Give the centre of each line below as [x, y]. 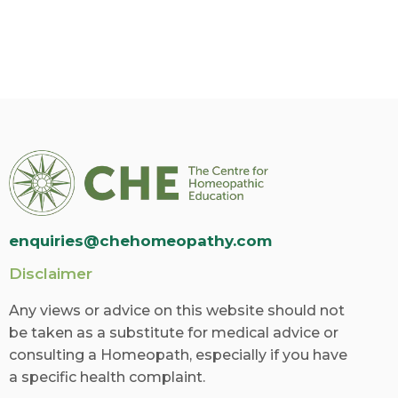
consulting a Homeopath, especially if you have [178, 355]
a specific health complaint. [107, 378]
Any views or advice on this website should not [177, 311]
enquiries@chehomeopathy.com [140, 241]
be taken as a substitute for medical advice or [174, 333]
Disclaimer [51, 274]
